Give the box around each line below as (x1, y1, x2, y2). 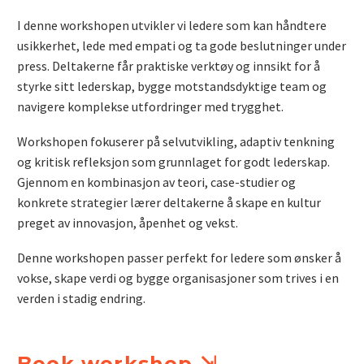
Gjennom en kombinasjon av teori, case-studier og (17, 173, 296, 190)
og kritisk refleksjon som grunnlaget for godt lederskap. (17, 153, 330, 170)
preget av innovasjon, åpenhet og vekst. (17, 214, 238, 231)
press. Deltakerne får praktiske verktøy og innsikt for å (17, 58, 320, 75)
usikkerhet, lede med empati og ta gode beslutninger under (17, 37, 346, 54)
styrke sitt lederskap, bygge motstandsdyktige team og (17, 78, 327, 95)
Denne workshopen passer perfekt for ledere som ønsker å (17, 249, 341, 266)
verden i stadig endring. (17, 289, 145, 306)
